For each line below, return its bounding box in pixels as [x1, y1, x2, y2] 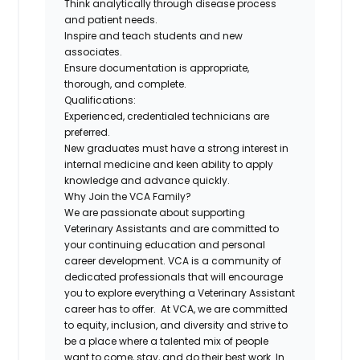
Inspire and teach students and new [64, 28, 243, 43]
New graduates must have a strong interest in [64, 141, 289, 155]
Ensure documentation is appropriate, [64, 60, 250, 75]
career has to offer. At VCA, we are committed [64, 301, 288, 316]
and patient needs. [64, 12, 158, 27]
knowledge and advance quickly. [64, 173, 231, 187]
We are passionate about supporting [64, 205, 246, 219]
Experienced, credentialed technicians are [64, 108, 270, 123]
